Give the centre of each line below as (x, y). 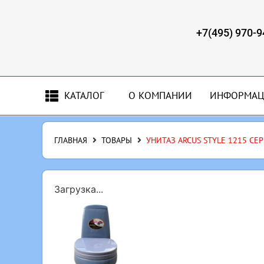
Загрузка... (79, 189)
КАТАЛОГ (85, 95)
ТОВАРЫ (117, 140)
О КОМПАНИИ (160, 95)
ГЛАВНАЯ (71, 140)
